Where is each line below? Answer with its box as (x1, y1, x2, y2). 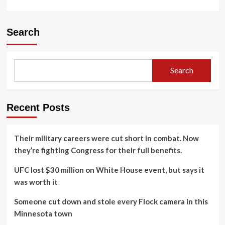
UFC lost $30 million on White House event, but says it (14, 165, 204, 174)
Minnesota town (14, 208, 72, 218)
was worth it (14, 177, 58, 186)
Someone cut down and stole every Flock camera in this (14, 196, 208, 206)
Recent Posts (6, 101, 70, 113)
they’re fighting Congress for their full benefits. (14, 145, 182, 155)
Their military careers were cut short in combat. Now (14, 133, 199, 143)
